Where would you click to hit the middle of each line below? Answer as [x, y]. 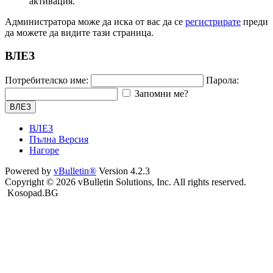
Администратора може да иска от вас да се [95, 21]
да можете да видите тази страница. [79, 32]
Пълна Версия [59, 140]
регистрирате [213, 21]
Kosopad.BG [33, 193]
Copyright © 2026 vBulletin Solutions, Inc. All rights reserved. [126, 182]
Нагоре [44, 151]
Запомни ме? [161, 94]
